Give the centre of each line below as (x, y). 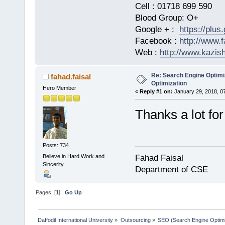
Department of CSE (171, 170)
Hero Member (59, 88)
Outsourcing (135, 220)
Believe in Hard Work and (73, 156)
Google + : (157, 29)
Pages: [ (46, 192)
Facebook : (157, 41)
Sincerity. (53, 164)
